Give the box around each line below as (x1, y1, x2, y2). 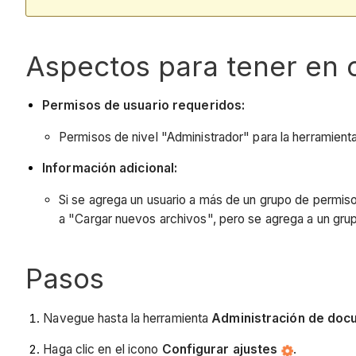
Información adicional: (42, 161, 178, 176)
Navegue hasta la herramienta (43, 310, 212, 326)
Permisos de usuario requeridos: (42, 98, 246, 114)
